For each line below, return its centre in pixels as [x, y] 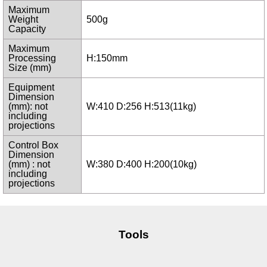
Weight [23, 20]
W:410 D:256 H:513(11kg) [141, 107]
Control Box [33, 145]
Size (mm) [30, 68]
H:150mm [107, 58]
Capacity [27, 29]
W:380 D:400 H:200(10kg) [141, 164]
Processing [32, 58]
